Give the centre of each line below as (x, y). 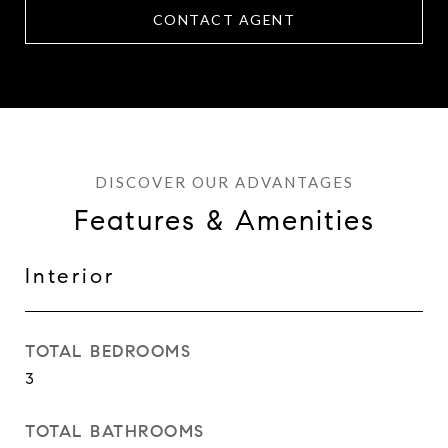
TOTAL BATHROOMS (115, 431)
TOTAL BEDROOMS (108, 351)
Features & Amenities (224, 220)
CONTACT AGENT (224, 19)
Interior (70, 276)
